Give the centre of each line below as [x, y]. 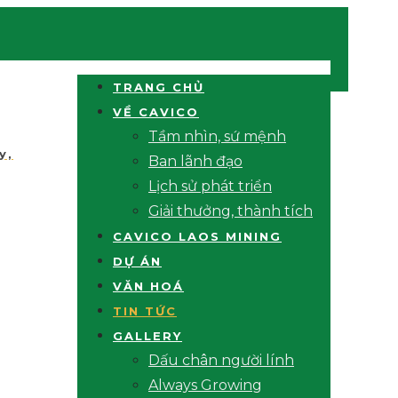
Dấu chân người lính [221, 360]
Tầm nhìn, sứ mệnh [217, 136]
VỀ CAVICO [156, 112]
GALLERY [147, 336]
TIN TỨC [145, 311]
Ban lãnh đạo [195, 161]
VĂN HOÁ [148, 286]
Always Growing [205, 385]
